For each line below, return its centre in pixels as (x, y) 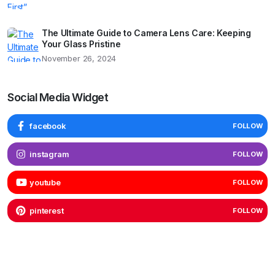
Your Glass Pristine (81, 44)
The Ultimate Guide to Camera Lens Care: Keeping (146, 33)
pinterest (47, 210)
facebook (48, 126)
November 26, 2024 (79, 59)
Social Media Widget (58, 98)
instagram (49, 154)
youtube (45, 182)
